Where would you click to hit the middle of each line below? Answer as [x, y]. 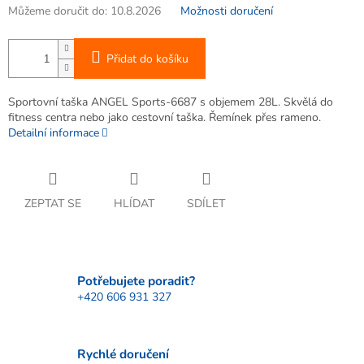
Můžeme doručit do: [58, 11]
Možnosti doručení [227, 11]
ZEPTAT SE [53, 204]
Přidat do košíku [147, 59]
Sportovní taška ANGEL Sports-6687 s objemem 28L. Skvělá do [171, 102]
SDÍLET [206, 204]
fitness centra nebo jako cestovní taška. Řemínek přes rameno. [165, 118]
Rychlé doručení [123, 353]
